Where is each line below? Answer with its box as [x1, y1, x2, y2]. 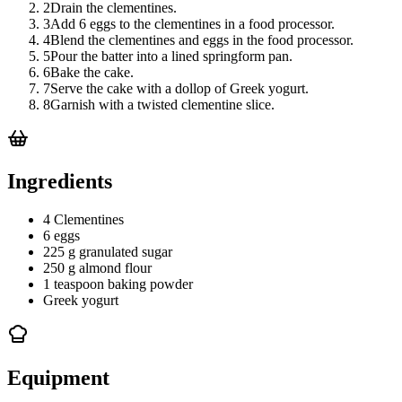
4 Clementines [43, 212, 124, 228]
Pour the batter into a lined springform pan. [50, 48, 293, 64]
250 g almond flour [43, 260, 152, 276]
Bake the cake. [50, 64, 134, 80]
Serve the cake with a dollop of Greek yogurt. [50, 80, 309, 96]
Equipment [7, 366, 109, 390]
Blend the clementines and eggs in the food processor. [50, 31, 354, 48]
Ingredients [7, 170, 112, 194]
